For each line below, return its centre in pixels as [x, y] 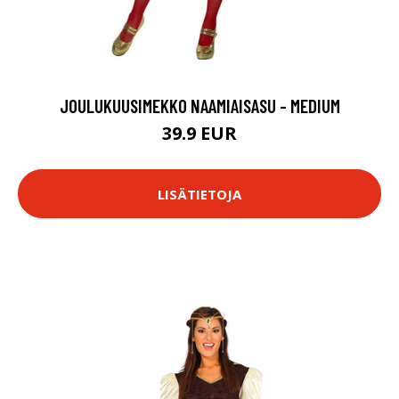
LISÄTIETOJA [199, 194]
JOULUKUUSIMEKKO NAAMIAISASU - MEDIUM [199, 106]
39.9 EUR [199, 133]
